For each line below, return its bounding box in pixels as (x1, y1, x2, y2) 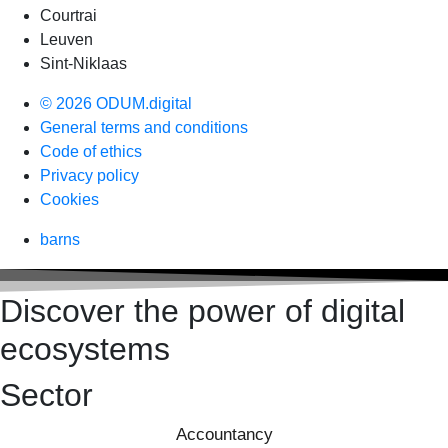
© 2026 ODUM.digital (40, 94, 192, 112)
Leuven (40, 30, 93, 48)
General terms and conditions (40, 118, 248, 136)
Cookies (40, 190, 99, 208)
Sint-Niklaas (40, 54, 127, 72)
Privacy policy (40, 166, 139, 184)
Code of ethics (40, 142, 142, 160)
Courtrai (40, 6, 97, 24)
